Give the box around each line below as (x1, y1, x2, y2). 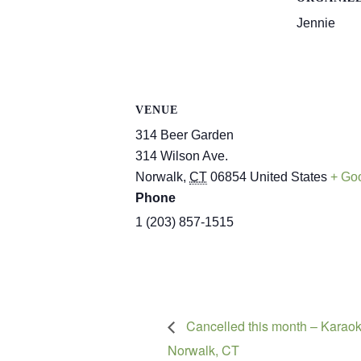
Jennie (297, 16, 335, 31)
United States (250, 170, 327, 185)
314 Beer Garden (135, 128, 234, 143)
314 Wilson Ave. (135, 149, 228, 164)
